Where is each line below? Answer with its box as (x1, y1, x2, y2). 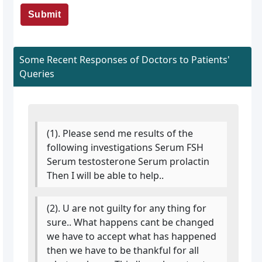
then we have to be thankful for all (47, 243, 199, 257)
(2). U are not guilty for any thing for (47, 201, 207, 215)
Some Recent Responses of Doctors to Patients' (19, 53, 230, 66)
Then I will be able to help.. (47, 168, 164, 182)
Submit (28, 9, 61, 19)
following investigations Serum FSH (47, 140, 204, 154)
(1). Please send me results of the (47, 126, 194, 140)
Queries (19, 67, 54, 80)
